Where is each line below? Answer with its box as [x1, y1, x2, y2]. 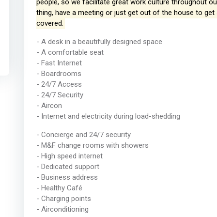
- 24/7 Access [36, 80, 82, 89]
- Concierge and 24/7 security [36, 130, 131, 139]
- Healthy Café [36, 184, 82, 193]
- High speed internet [36, 152, 103, 161]
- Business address [36, 173, 98, 182]
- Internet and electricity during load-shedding [36, 112, 180, 121]
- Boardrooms [36, 69, 81, 78]
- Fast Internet [36, 59, 82, 68]
